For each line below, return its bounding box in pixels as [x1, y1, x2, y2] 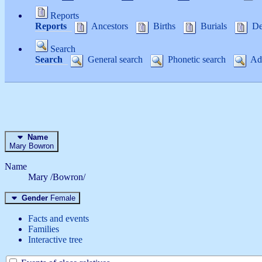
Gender [21, 193, 48, 202]
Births [151, 21, 178, 32]
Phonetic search [166, 54, 228, 65]
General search [85, 54, 145, 65]
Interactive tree [28, 234, 82, 244]
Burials [198, 21, 229, 32]
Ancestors [89, 21, 130, 32]
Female [50, 193, 75, 202]
